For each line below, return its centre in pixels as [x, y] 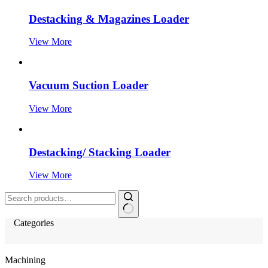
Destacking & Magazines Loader [109, 19]
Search [17, 195]
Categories [34, 223]
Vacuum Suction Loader [89, 86]
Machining [25, 260]
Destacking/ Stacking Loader [100, 152]
